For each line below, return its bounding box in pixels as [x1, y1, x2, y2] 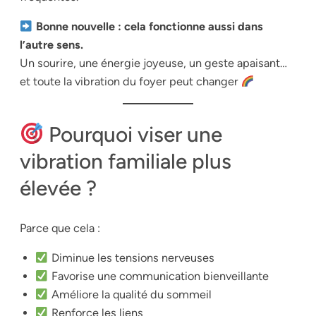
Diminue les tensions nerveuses [48, 251, 214, 265]
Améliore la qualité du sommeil [48, 288, 212, 302]
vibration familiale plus [20, 149, 231, 174]
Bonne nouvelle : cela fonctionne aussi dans [35, 20, 263, 34]
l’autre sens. [20, 38, 83, 52]
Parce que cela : [20, 221, 100, 236]
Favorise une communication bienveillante [48, 269, 269, 284]
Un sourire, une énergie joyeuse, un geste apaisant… [20, 56, 287, 71]
